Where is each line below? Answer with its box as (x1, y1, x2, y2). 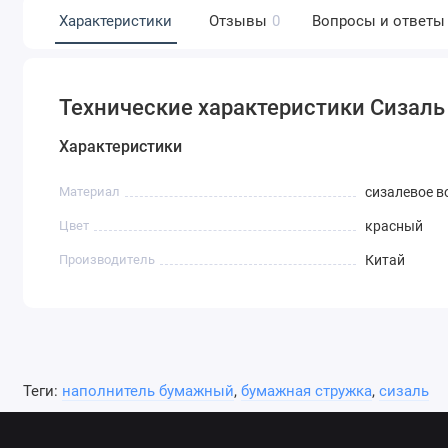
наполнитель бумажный (61, 382, 234, 401)
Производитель (59, 252, 156, 268)
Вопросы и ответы (311, 11, 445, 30)
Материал (59, 184, 121, 200)
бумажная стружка (240, 382, 372, 401)
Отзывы (208, 11, 267, 30)
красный (364, 218, 423, 235)
